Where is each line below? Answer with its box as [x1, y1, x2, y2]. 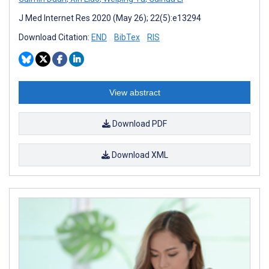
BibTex [114, 32, 140, 43]
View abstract [109, 88, 160, 98]
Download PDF [110, 119, 167, 129]
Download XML [109, 150, 168, 160]
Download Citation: [19, 32, 91, 43]
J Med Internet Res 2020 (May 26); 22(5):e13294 [19, 13, 201, 23]
